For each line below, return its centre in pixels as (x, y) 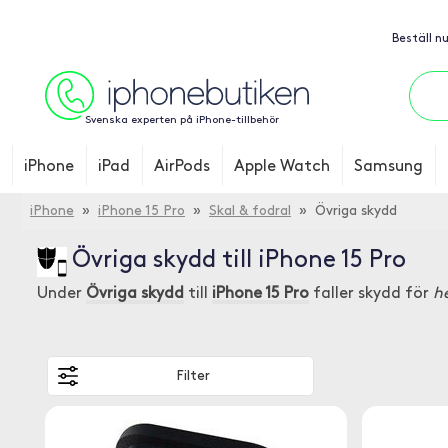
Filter (193, 376)
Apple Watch (282, 167)
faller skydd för (371, 294)
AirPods (182, 167)
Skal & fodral (250, 211)
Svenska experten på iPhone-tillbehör (181, 120)
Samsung (388, 167)
